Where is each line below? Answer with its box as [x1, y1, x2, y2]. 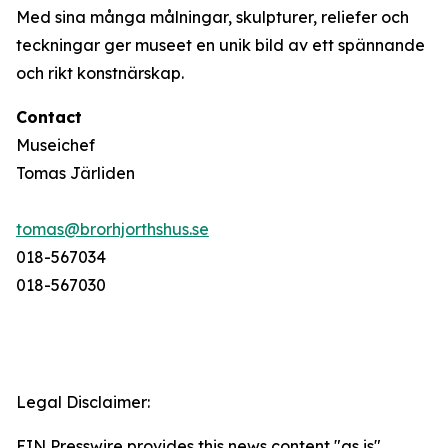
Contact [16, 107, 82, 127]
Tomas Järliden [16, 163, 135, 183]
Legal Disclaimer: [16, 392, 150, 412]
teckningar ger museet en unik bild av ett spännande [16, 35, 425, 55]
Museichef [16, 135, 95, 155]
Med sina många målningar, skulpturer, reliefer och [16, 7, 409, 27]
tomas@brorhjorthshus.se [16, 219, 209, 239]
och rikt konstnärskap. [16, 63, 184, 83]
